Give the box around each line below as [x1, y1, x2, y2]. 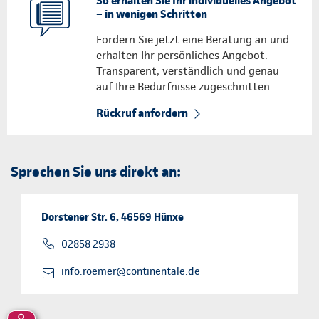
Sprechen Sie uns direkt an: [11, 162, 181, 180]
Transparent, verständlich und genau [96, 63, 279, 78]
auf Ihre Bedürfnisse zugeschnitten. [96, 79, 273, 93]
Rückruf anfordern [96, 105, 188, 120]
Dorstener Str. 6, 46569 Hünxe [41, 210, 184, 224]
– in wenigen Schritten [96, 6, 207, 21]
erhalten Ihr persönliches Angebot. [96, 48, 268, 62]
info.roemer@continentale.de [61, 264, 200, 278]
